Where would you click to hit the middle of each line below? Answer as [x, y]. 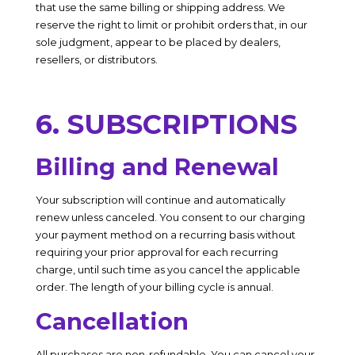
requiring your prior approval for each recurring [157, 252]
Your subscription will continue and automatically [160, 200]
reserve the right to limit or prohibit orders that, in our [171, 25]
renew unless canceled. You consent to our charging [170, 217]
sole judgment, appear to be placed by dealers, [158, 42]
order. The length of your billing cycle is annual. [154, 287]
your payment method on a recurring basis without [165, 235]
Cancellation [112, 321]
